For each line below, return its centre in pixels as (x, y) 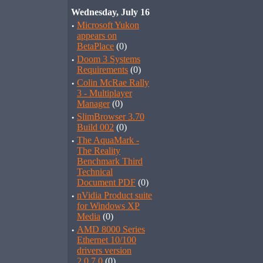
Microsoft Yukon (108, 25)
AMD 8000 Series (111, 229)
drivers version (104, 250)
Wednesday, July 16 (110, 12)
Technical (95, 172)
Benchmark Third (110, 161)
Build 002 (95, 127)
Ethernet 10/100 (107, 240)
